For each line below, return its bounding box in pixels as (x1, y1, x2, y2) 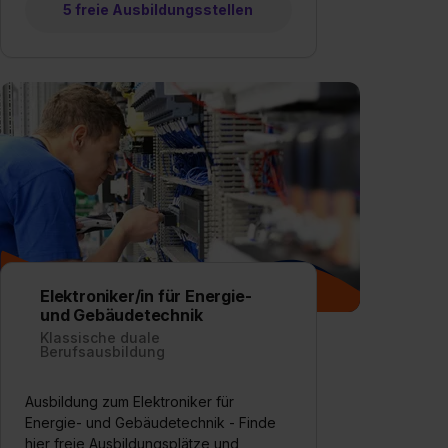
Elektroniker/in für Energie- (40, 285, 252, 306)
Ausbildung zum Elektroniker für (25, 392, 234, 410)
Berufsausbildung (40, 342, 165, 360)
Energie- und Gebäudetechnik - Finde (25, 413, 276, 431)
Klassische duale (40, 328, 160, 346)
